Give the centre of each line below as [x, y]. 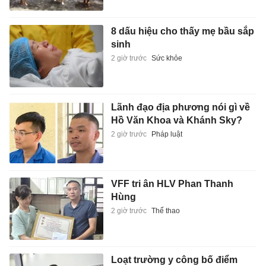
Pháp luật [167, 134]
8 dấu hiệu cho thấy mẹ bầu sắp [182, 31]
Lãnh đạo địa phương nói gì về [180, 107]
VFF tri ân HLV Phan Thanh [172, 183]
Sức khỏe [167, 58]
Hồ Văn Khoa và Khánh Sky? [176, 121]
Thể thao [165, 210]
